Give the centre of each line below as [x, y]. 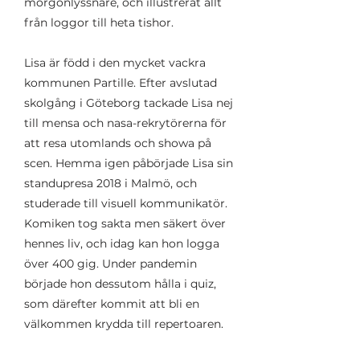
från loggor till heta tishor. [100, 22]
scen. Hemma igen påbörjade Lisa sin [129, 163]
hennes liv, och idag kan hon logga [122, 243]
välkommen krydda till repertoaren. [124, 324]
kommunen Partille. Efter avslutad [121, 83]
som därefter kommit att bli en [112, 304]
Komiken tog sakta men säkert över [125, 223]
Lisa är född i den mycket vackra [115, 63]
